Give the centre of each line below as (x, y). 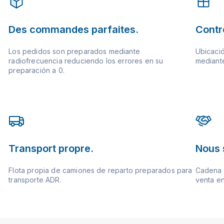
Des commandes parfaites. (74, 29)
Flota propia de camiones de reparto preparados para (100, 170)
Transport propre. (51, 148)
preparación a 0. (36, 70)
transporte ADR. (35, 179)
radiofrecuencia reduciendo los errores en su (86, 60)
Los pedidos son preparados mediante (74, 51)
